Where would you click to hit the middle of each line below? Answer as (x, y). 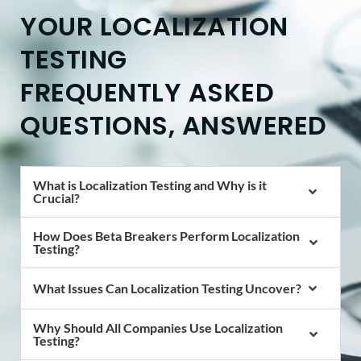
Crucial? (56, 197)
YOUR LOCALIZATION (154, 26)
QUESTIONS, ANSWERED (174, 125)
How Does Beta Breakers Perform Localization (166, 235)
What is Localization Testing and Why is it (150, 185)
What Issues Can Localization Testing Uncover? (167, 288)
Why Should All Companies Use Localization (158, 328)
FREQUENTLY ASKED (147, 92)
